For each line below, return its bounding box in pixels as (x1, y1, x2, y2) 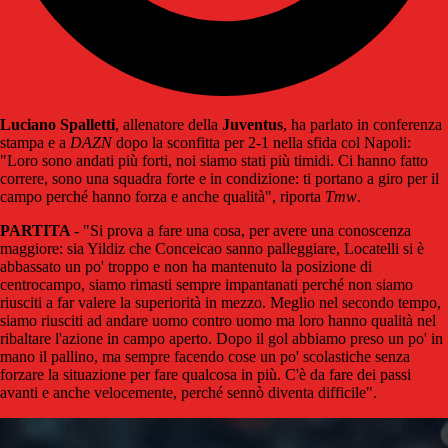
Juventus (222, 116, 283, 134)
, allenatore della (115, 116, 222, 134)
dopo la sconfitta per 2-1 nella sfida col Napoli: (112, 134, 411, 152)
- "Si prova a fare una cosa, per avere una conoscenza (74, 222, 411, 240)
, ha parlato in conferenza (283, 116, 442, 134)
